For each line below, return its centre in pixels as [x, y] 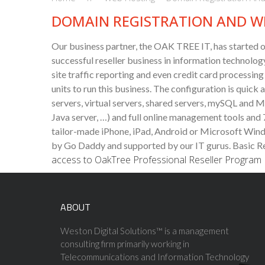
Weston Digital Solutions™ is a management [145, 231]
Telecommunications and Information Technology [155, 257]
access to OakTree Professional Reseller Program [156, 160]
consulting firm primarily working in [125, 244]
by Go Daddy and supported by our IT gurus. [141, 146]
